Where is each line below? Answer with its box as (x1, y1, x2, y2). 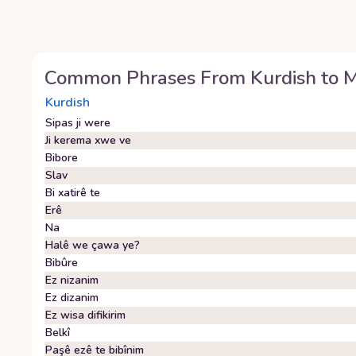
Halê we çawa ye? (45, 238, 140, 253)
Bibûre (45, 255, 78, 270)
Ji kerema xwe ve (45, 133, 131, 148)
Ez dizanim (45, 290, 99, 305)
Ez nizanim (45, 273, 99, 288)
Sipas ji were (45, 115, 110, 130)
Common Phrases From (44, 65, 250, 91)
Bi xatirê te (45, 185, 100, 200)
